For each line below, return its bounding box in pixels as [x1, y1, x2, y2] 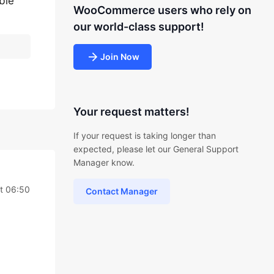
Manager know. [73, 157, 135, 168]
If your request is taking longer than [73, 130, 216, 141]
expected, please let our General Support [73, 144, 239, 154]
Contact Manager [85, 186, 158, 196]
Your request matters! [73, 105, 190, 118]
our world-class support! [73, 20, 204, 33]
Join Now [100, 51, 139, 62]
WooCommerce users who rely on [73, 4, 251, 17]
